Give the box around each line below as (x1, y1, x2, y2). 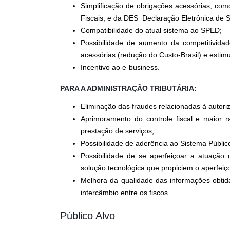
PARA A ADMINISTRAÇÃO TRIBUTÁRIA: (60, 84, 197, 92)
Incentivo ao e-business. (81, 63, 160, 71)
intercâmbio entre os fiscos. (81, 188, 170, 197)
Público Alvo (60, 210, 115, 221)
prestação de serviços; (81, 127, 154, 135)
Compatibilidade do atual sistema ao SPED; (81, 26, 222, 34)
